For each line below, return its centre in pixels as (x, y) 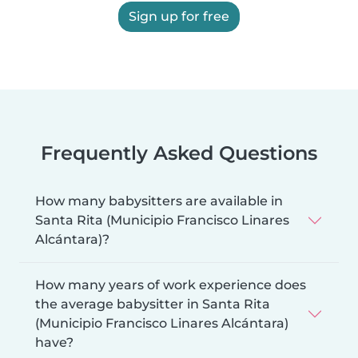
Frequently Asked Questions (179, 153)
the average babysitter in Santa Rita (153, 304)
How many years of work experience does (171, 285)
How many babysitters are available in (159, 201)
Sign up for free (179, 17)
